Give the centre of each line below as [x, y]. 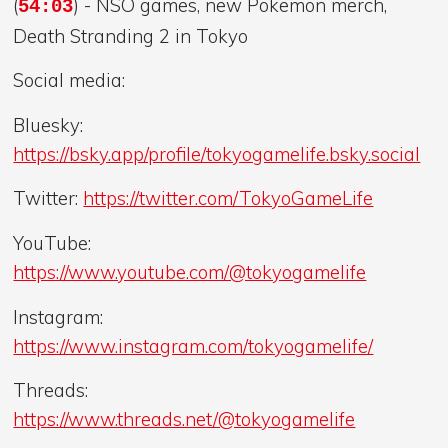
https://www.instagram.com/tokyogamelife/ [193, 345]
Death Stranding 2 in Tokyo [131, 35]
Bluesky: [48, 124]
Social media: [69, 80]
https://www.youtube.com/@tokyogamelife [190, 272]
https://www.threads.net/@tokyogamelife [184, 419]
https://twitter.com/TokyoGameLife [228, 198]
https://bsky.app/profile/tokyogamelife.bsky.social [217, 153]
